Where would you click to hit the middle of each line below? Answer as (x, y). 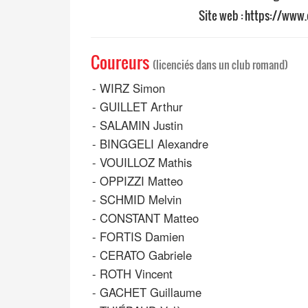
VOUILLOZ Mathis (146, 163)
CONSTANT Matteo (149, 218)
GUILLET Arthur (141, 107)
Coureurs (122, 62)
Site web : (221, 16)
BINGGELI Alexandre (154, 144)
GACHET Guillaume (151, 293)
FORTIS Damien (142, 237)
